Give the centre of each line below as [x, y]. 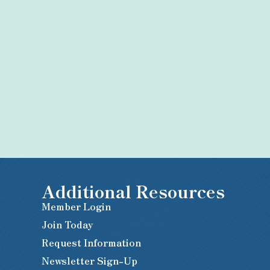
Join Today [68, 224]
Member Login [77, 206]
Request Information [92, 243]
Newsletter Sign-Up [90, 261]
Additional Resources [133, 191]
